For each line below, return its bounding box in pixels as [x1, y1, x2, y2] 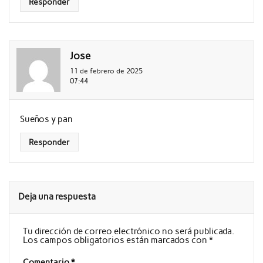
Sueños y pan [20, 114, 73, 125]
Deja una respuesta [18, 191, 96, 202]
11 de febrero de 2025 [69, 66, 143, 76]
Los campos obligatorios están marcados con [22, 234, 209, 245]
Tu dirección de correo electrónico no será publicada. [22, 225, 234, 237]
